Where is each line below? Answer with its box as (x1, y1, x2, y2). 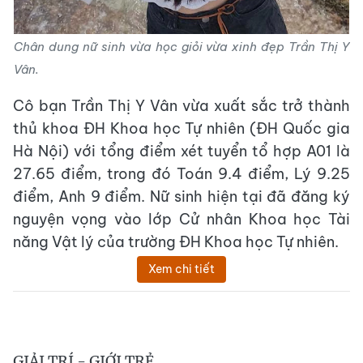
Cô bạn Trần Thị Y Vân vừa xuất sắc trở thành (13, 96, 350, 115)
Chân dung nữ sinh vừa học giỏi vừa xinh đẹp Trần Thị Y (14, 39, 349, 54)
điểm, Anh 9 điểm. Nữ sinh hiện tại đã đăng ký (13, 187, 350, 206)
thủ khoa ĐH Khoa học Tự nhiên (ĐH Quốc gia (13, 119, 350, 138)
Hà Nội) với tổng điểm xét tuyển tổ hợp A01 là (13, 142, 350, 160)
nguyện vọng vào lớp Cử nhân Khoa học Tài (13, 210, 350, 228)
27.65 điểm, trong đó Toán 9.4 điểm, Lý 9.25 (13, 164, 350, 183)
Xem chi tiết (148, 262, 215, 276)
